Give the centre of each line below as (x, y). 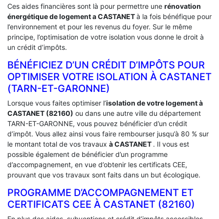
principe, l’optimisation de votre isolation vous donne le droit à (106, 37)
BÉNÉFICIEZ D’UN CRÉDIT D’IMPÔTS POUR (106, 65)
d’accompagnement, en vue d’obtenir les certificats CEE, (97, 164)
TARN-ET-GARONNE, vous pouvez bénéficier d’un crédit (97, 123)
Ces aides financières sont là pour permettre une (86, 6)
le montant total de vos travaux (58, 144)
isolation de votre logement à (154, 103)
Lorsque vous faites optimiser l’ (57, 103)
